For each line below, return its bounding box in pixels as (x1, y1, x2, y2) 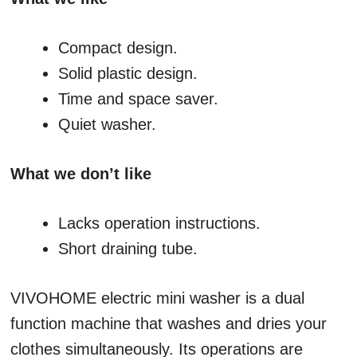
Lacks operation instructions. (58, 214, 261, 233)
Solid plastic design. (58, 65, 198, 83)
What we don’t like (10, 165, 151, 183)
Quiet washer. (58, 116, 156, 134)
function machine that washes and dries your (10, 315, 327, 333)
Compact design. (58, 39, 178, 57)
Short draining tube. (58, 240, 198, 258)
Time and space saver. (58, 90, 218, 108)
